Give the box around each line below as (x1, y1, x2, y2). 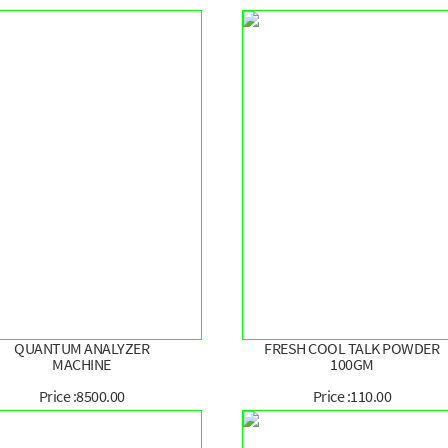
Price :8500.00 (38, 386, 125, 407)
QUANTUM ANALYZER (14, 338, 150, 359)
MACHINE (52, 354, 111, 375)
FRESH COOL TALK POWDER (264, 338, 440, 359)
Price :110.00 (312, 386, 392, 407)
